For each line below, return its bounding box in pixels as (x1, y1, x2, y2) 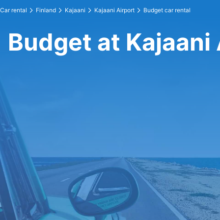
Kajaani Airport (94, 6, 135, 14)
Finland (36, 6, 56, 14)
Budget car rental (143, 6, 191, 14)
